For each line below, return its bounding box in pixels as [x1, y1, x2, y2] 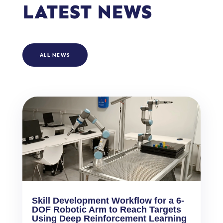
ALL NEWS [39, 52, 70, 58]
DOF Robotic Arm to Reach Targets [31, 204, 181, 215]
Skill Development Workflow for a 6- [31, 195, 184, 206]
